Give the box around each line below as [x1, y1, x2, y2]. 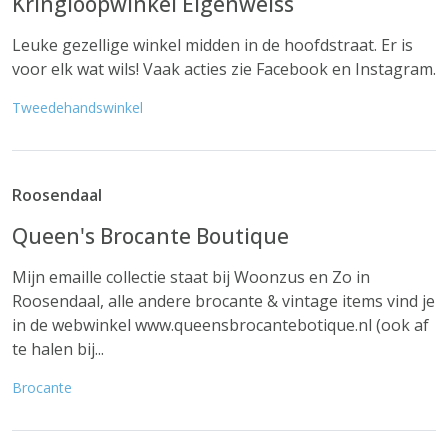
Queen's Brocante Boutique [12, 222, 289, 250]
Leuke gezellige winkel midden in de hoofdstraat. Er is [12, 34, 413, 56]
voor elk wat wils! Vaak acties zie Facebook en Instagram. [12, 58, 436, 80]
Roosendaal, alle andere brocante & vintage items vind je [12, 290, 435, 312]
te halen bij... [12, 338, 104, 360]
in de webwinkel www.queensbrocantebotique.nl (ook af [12, 314, 429, 336]
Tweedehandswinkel [12, 98, 143, 117]
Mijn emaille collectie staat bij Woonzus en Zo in [12, 266, 370, 288]
